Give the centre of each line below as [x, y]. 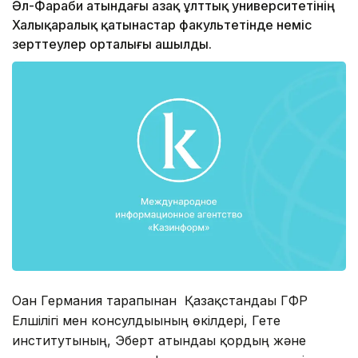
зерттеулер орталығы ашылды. [112, 44]
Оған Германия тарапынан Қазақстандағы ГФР [160, 300]
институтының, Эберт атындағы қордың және [161, 340]
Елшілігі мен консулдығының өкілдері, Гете [146, 320]
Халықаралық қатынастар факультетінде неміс [162, 25]
